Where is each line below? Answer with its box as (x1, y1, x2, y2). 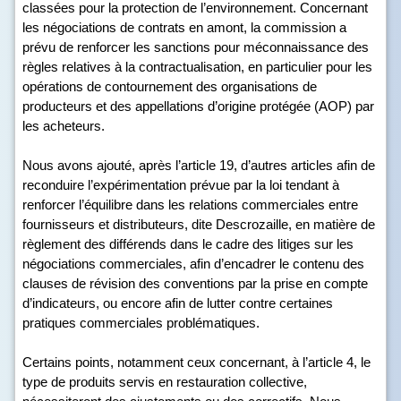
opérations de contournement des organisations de (22, 79, 317, 94)
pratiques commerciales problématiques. (22, 315, 260, 330)
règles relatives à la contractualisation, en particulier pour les (22, 59, 372, 74)
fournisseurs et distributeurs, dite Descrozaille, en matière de (22, 217, 375, 232)
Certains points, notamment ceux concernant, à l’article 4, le (22, 354, 371, 370)
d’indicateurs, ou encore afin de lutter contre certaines (22, 295, 333, 311)
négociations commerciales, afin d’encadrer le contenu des (22, 256, 364, 271)
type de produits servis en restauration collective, (22, 374, 307, 389)
